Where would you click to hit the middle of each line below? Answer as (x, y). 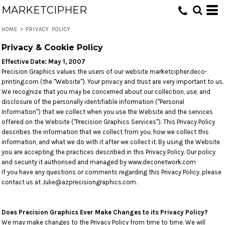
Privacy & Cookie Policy (52, 47)
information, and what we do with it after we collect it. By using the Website (111, 142)
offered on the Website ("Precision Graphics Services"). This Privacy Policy (108, 122)
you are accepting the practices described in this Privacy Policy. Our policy (108, 152)
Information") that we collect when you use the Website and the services (107, 112)
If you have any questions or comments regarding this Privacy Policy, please (111, 172)
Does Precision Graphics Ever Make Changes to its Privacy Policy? (105, 212)
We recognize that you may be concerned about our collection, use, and (106, 92)
